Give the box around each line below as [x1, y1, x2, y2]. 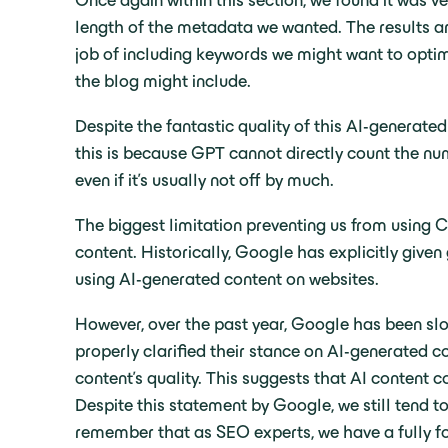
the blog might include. [75, 71, 255, 91]
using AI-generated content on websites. [75, 269, 383, 289]
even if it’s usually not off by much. [75, 170, 334, 190]
